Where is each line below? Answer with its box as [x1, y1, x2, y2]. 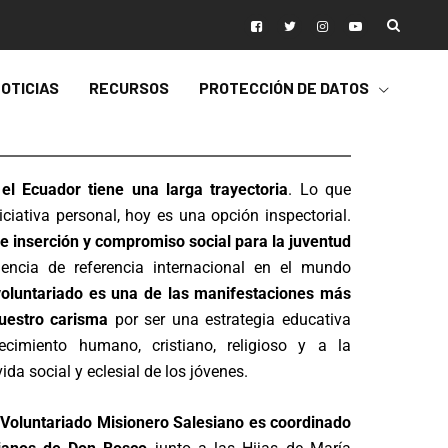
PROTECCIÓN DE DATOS [199, 78, 369, 97]
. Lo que [288, 180, 351, 199]
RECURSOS [89, 78, 169, 97]
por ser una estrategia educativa [108, 310, 351, 329]
